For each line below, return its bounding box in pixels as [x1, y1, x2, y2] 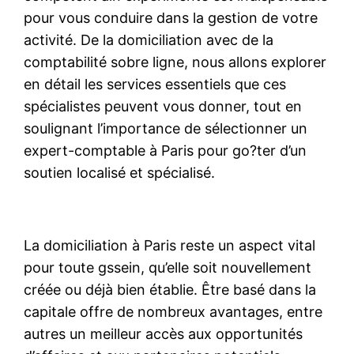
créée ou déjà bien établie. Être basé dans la [24, 281, 317, 298]
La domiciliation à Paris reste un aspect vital [24, 236, 316, 254]
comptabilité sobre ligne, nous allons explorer [24, 53, 327, 70]
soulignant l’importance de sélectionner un [24, 119, 308, 137]
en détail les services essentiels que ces [24, 75, 287, 92]
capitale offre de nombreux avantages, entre [24, 303, 323, 320]
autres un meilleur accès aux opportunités [24, 325, 303, 342]
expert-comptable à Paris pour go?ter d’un [24, 141, 307, 159]
